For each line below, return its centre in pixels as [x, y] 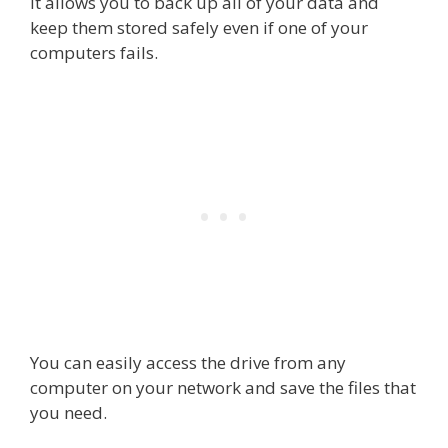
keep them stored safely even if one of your [199, 27]
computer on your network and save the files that [223, 388]
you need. [68, 413]
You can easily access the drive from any [188, 363]
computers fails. [94, 52]
